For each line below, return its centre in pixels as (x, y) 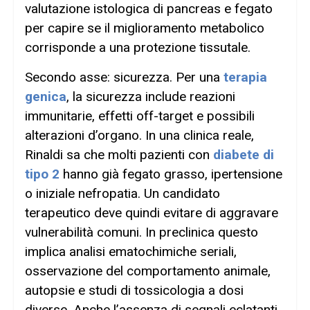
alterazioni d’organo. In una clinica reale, (139, 135)
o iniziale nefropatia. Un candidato (122, 193)
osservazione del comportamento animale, (148, 271)
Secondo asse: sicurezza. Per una (124, 77)
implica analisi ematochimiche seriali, (131, 251)
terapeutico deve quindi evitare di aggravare (152, 212)
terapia (245, 77)
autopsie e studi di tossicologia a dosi (134, 290)
